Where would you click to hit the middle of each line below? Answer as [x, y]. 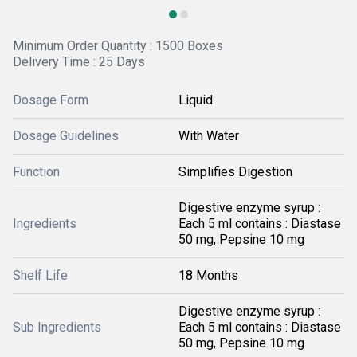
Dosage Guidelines [66, 136]
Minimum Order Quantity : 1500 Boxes [118, 46]
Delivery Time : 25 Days [79, 62]
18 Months [208, 275]
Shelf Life [40, 275]
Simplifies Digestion [235, 172]
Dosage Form [51, 100]
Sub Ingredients [57, 327]
